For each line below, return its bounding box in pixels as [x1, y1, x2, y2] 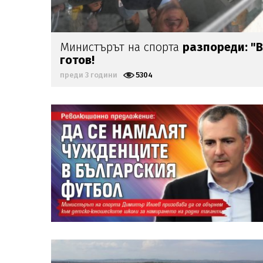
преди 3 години [60, 70, 117, 79]
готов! [60, 52, 95, 67]
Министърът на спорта [60, 39, 183, 54]
